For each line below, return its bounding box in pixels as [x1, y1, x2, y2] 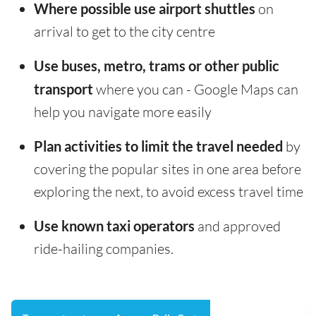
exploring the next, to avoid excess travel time [34, 183, 303, 201]
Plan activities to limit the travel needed [34, 138, 283, 155]
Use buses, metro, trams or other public [34, 57, 279, 75]
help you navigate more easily [34, 103, 212, 121]
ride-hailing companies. [34, 240, 174, 258]
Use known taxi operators [34, 217, 195, 235]
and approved [195, 217, 281, 236]
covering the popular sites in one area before [34, 160, 301, 178]
